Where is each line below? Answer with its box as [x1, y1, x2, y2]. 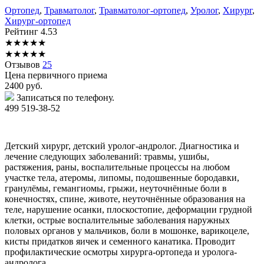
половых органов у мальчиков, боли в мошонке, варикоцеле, [5, 225, 249, 236]
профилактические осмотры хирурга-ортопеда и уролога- [5, 246, 237, 257]
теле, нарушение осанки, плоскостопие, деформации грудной [5, 204, 252, 214]
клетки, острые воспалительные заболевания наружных [5, 214, 230, 225]
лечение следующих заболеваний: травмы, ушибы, [5, 151, 209, 161]
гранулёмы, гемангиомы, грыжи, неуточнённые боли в [5, 183, 227, 193]
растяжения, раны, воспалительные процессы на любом [5, 161, 230, 172]
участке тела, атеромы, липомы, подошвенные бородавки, [5, 172, 239, 183]
